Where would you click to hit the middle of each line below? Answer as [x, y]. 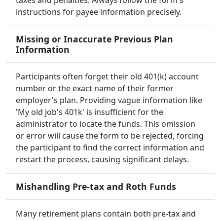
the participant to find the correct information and [110, 148]
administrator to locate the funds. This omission [106, 124]
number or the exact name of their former [95, 89]
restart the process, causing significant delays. [102, 160]
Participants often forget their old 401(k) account [107, 77]
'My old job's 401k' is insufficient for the [90, 112]
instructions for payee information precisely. [99, 12]
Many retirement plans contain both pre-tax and [106, 214]
